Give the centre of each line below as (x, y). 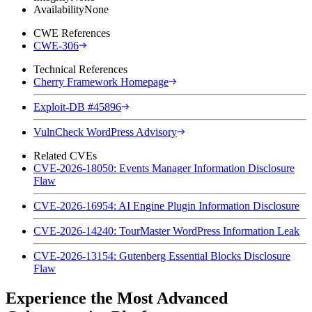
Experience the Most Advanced (117, 298)
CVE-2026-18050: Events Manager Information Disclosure (164, 168)
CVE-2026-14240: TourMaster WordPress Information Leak (166, 231)
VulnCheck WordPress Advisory (105, 132)
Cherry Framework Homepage (101, 81)
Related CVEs (65, 155)
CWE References (72, 33)
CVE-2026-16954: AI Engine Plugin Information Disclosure (166, 205)
